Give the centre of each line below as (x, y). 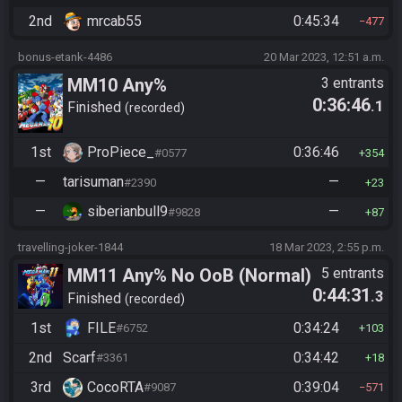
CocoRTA (115, 387)
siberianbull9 (127, 212)
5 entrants (353, 274)
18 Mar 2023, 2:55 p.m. (327, 248)
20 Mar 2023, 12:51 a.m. (324, 57)
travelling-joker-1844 (70, 248)
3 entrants (353, 83)
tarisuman (93, 182)
